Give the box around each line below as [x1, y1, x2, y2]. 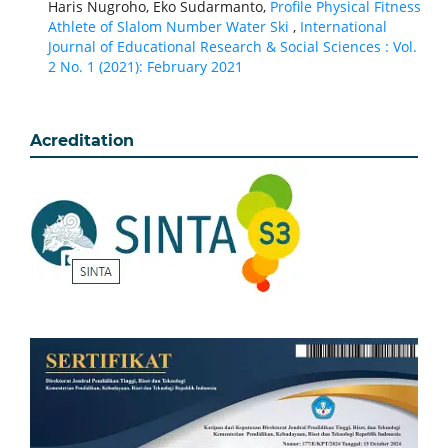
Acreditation [30, 131, 134, 151]
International [299, 17, 387, 37]
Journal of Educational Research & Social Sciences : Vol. [47, 37, 417, 57]
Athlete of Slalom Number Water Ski [47, 17, 293, 37]
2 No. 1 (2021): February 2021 [47, 57, 243, 77]
